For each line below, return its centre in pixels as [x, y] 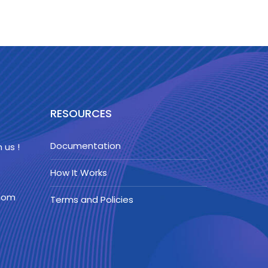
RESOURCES [81, 113]
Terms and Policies [92, 200]
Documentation [85, 146]
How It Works [78, 173]
